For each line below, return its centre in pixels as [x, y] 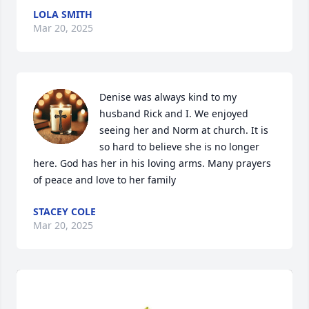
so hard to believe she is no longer [179, 147]
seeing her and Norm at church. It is [184, 130]
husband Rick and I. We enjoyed [174, 113]
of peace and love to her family [104, 180]
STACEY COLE [64, 211]
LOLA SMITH [63, 14]
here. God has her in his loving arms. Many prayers [152, 163]
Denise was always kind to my [168, 97]
